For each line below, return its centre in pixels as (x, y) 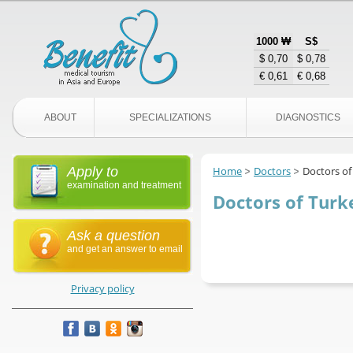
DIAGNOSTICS (308, 117)
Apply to (93, 172)
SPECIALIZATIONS (170, 117)
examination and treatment (124, 185)
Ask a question (113, 236)
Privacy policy (102, 288)
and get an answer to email (125, 249)
